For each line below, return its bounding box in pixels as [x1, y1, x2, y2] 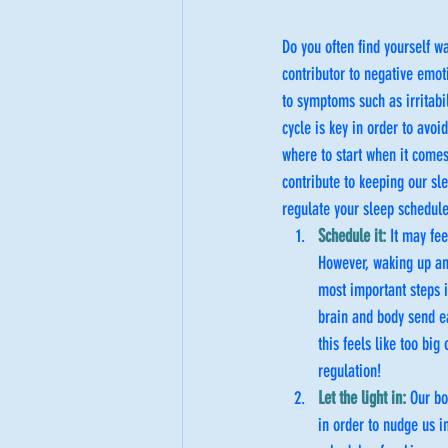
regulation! [318, 360, 381, 383]
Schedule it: [318, 225, 386, 248]
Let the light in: [318, 387, 406, 410]
